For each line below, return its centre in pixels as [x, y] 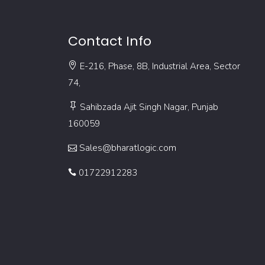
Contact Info [109, 41]
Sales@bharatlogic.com [127, 148]
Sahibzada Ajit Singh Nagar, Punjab [149, 107]
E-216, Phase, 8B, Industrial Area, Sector [160, 67]
